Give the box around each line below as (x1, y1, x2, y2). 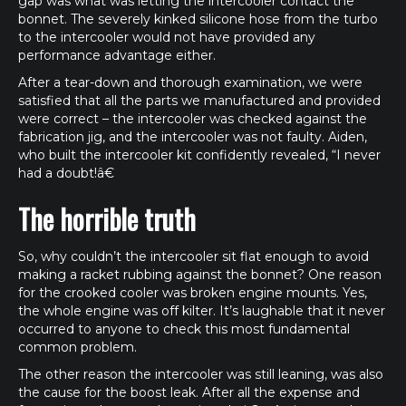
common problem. (18, 339, 137, 355)
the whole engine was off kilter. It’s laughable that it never (18, 303, 385, 319)
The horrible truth (18, 198, 196, 239)
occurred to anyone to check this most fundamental (18, 321, 350, 337)
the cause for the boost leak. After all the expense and (18, 384, 360, 401)
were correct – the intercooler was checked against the (18, 111, 367, 127)
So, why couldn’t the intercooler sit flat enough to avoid (18, 248, 369, 265)
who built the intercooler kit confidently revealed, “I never (18, 147, 381, 163)
